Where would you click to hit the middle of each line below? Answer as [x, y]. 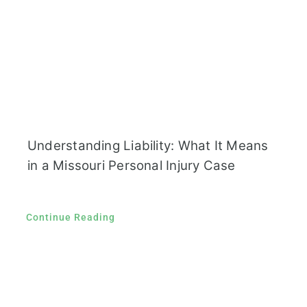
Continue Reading [70, 218]
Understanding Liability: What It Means [148, 146]
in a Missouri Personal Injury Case [131, 166]
